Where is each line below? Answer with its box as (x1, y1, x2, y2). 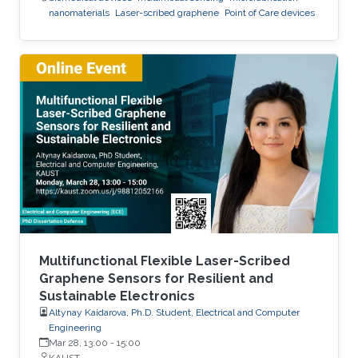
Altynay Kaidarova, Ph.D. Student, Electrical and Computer (49, 306, 300, 318)
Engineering (49, 321, 101, 333)
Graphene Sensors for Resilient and (39, 270, 273, 286)
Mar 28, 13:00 (49, 336, 108, 348)
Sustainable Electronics (39, 288, 195, 304)
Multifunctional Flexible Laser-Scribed (39, 253, 290, 268)
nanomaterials (49, 6, 109, 18)
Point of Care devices (225, 6, 315, 18)
